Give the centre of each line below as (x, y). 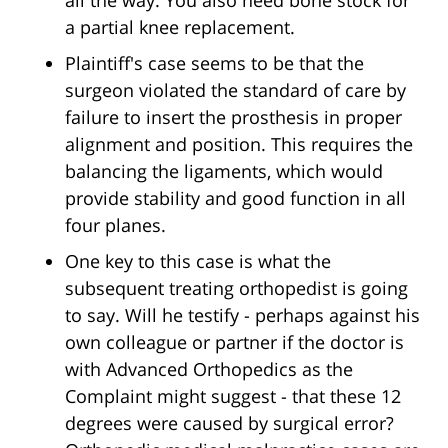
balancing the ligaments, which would (224, 171)
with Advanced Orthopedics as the (209, 369)
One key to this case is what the (198, 261)
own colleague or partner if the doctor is (234, 342)
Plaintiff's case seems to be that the (214, 63)
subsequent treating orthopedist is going (236, 288)
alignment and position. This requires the (239, 144)
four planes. (115, 225)
